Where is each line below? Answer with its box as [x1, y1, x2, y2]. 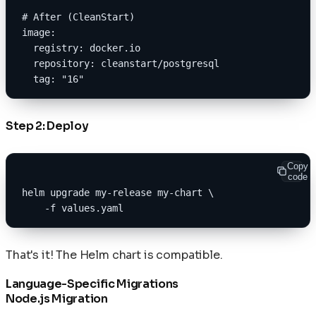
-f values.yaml [22, 202, 123, 214]
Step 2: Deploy [6, 118, 89, 133]
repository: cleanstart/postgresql [22, 57, 219, 69]
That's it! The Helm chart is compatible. [6, 247, 223, 262]
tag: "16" [22, 73, 84, 85]
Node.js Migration [6, 291, 108, 306]
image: [22, 26, 56, 38]
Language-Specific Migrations [6, 276, 179, 291]
